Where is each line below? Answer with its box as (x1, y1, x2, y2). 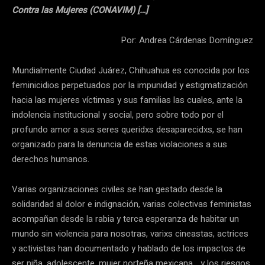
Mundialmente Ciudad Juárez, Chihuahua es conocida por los (12, 63, 250, 77)
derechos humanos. (12, 152, 89, 166)
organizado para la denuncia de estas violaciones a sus (12, 137, 227, 151)
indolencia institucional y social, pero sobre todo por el (12, 108, 224, 121)
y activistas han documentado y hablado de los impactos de (12, 241, 245, 255)
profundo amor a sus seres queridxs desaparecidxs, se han (12, 122, 243, 136)
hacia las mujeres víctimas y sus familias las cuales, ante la (12, 93, 243, 106)
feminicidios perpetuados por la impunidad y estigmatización (12, 78, 248, 92)
